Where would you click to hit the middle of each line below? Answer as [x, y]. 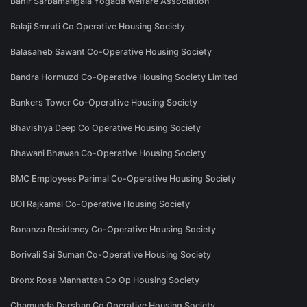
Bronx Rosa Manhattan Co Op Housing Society [105, 280]
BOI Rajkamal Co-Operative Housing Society [100, 204]
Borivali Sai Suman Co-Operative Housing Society [111, 255]
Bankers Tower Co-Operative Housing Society [104, 103]
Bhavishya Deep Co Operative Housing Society [106, 128]
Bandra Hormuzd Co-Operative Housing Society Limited [124, 77]
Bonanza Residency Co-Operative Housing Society [113, 230]
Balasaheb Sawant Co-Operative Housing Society [111, 52]
